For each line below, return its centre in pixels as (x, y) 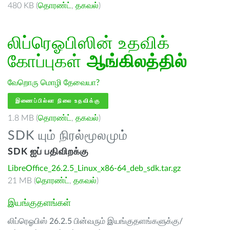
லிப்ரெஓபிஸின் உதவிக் (89, 44)
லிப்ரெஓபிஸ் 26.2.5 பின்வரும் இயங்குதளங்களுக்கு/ (95, 221)
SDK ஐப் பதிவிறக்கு (48, 152)
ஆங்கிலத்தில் (137, 62)
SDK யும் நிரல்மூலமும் (68, 136)
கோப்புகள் (47, 62)
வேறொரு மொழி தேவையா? (54, 83)
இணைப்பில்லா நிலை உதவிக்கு (58, 101)
